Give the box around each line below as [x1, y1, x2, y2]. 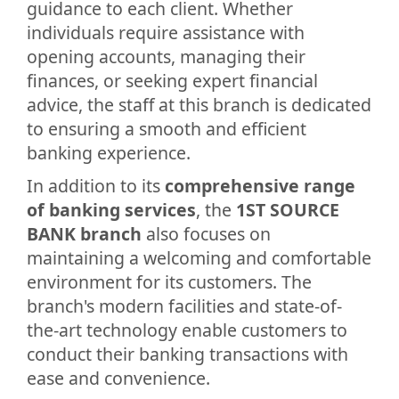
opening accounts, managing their [27, 44, 305, 69]
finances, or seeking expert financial [27, 68, 318, 93]
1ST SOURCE [236, 197, 339, 222]
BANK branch [27, 221, 142, 246]
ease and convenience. [27, 365, 210, 390]
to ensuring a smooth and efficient [27, 116, 306, 141]
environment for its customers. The [27, 269, 312, 294]
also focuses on [142, 221, 271, 246]
